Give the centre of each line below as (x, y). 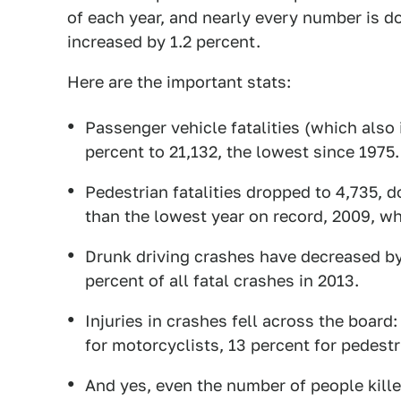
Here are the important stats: (179, 82)
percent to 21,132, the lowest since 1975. (242, 152)
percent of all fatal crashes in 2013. (222, 281)
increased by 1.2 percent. (164, 42)
